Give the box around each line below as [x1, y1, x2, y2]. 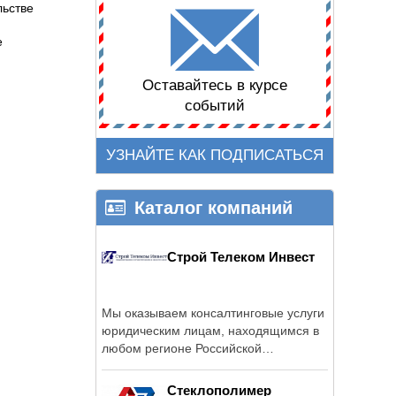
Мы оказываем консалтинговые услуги [102, 305, 324, 320]
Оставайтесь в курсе [142, 77, 287, 95]
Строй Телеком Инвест [167, 248, 315, 264]
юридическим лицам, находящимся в [102, 323, 319, 338]
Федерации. [102, 358, 171, 373]
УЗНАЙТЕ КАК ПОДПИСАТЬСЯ [106, 147, 324, 164]
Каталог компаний [134, 197, 293, 217]
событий [185, 97, 245, 115]
